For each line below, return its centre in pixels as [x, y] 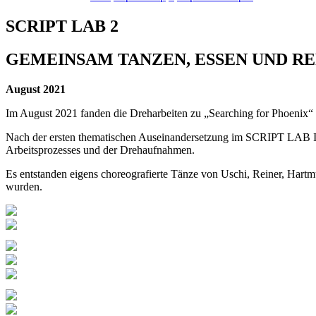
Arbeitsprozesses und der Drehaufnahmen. [100, 150]
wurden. [24, 186]
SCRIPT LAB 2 [62, 26]
